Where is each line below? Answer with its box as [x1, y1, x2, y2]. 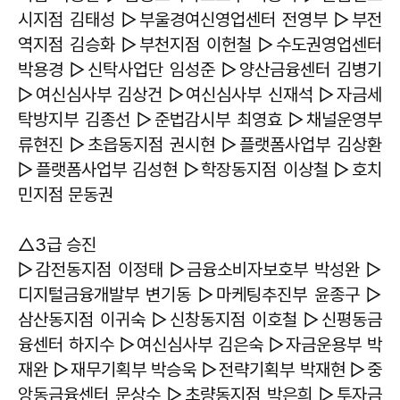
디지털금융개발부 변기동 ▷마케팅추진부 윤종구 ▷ [18, 284, 382, 305]
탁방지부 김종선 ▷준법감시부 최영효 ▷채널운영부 [18, 109, 382, 130]
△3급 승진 [18, 234, 101, 255]
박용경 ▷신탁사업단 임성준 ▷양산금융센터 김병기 [18, 59, 382, 80]
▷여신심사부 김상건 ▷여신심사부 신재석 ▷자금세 [18, 84, 382, 105]
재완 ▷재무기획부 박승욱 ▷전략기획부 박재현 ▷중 [18, 359, 382, 380]
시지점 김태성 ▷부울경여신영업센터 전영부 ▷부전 [18, 9, 382, 30]
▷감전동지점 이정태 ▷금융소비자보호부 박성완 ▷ [18, 259, 382, 280]
